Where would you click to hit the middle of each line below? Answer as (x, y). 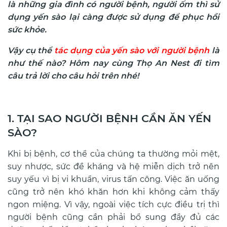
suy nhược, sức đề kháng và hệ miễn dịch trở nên (113, 167)
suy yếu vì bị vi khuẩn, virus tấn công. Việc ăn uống (113, 179)
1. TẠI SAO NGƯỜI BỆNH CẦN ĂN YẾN (109, 118)
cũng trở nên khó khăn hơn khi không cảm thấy (113, 192)
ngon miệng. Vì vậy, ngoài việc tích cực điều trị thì (113, 205)
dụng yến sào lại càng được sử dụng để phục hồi (113, 17)
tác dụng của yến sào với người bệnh (131, 51)
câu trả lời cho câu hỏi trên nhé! (74, 76)
